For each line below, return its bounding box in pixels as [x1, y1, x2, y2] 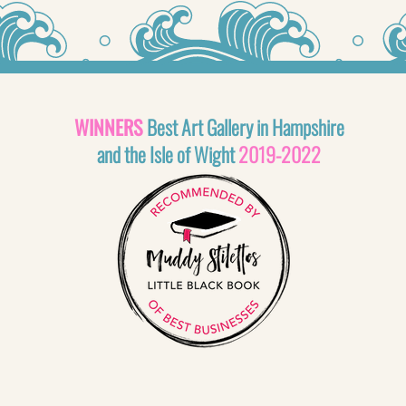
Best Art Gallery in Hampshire [146, 112, 344, 141]
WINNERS [73, 112, 147, 141]
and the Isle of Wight [97, 140, 238, 169]
